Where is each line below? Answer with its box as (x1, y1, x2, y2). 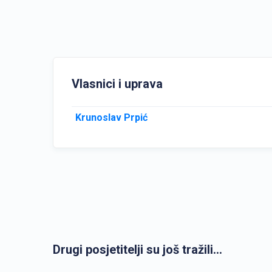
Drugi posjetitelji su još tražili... (53, 242, 222, 257)
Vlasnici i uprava (72, 76, 163, 91)
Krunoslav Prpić (75, 112, 148, 123)
